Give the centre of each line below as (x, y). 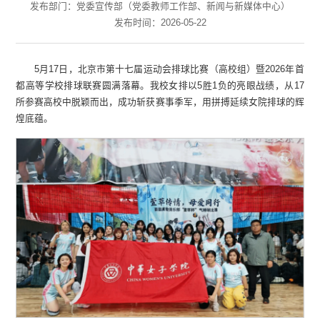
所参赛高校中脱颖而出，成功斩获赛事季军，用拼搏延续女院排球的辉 (160, 101)
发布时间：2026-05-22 (160, 22)
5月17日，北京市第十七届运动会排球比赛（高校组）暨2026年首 (169, 69)
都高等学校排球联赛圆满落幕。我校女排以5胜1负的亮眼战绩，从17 (160, 85)
